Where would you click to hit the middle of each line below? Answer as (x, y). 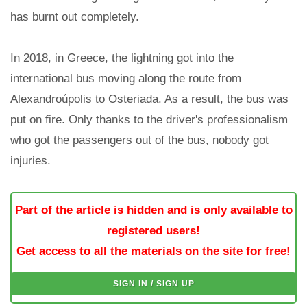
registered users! (153, 231)
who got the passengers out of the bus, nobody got (139, 140)
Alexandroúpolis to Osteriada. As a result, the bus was (149, 99)
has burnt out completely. (75, 17)
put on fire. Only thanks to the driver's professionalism (149, 120)
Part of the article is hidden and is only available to (153, 210)
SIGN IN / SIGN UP (153, 284)
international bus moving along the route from (126, 79)
